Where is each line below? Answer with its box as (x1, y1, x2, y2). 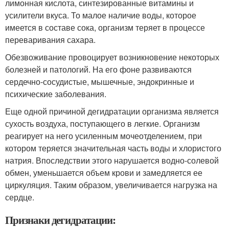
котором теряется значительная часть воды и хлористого (5, 142, 221, 154)
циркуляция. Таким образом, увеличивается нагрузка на (5, 179, 217, 191)
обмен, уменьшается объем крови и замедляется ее (5, 167, 202, 178)
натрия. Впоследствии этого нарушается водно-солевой (5, 154, 219, 166)
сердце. (5, 191, 34, 203)
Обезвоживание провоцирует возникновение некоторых (5, 51, 219, 63)
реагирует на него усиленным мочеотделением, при (5, 130, 202, 142)
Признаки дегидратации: (5, 212, 116, 227)
